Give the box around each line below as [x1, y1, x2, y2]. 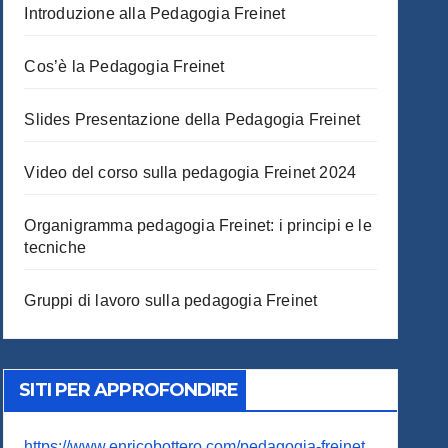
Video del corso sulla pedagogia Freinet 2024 [24, 164, 357, 181]
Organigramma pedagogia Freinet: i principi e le [24, 217, 372, 234]
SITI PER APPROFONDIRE [19, 379, 239, 401]
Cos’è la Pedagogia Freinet [24, 58, 225, 75]
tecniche [24, 239, 86, 256]
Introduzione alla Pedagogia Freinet [24, 5, 286, 22]
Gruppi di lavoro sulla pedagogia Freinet [24, 292, 318, 309]
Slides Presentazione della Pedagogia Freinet [24, 111, 361, 128]
